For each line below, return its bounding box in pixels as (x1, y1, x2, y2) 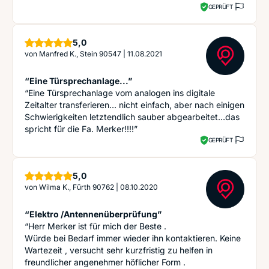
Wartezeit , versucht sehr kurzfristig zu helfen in (25, 245, 213, 255)
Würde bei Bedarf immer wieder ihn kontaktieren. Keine (25, 233, 241, 243)
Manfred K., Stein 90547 (39, 49, 121, 58)
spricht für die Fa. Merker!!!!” (25, 124, 138, 134)
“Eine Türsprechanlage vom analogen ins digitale (25, 88, 215, 98)
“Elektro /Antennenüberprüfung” (25, 209, 162, 219)
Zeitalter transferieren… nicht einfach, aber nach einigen (25, 100, 244, 110)
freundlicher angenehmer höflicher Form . (25, 257, 186, 267)
